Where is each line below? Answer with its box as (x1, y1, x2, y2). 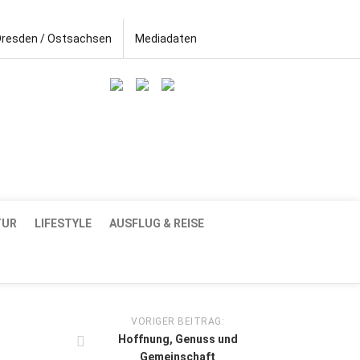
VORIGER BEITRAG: (131, 315, 224, 327)
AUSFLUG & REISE (109, 216, 204, 230)
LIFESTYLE (35, 216, 92, 230)
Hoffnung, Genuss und (117, 332, 238, 346)
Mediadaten (135, 32, 197, 45)
